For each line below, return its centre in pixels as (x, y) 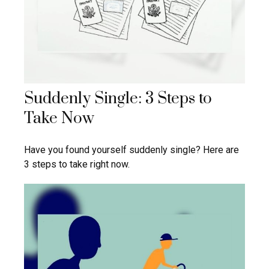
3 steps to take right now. (77, 165)
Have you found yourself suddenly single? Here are (131, 150)
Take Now (59, 119)
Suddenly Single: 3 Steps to (118, 99)
